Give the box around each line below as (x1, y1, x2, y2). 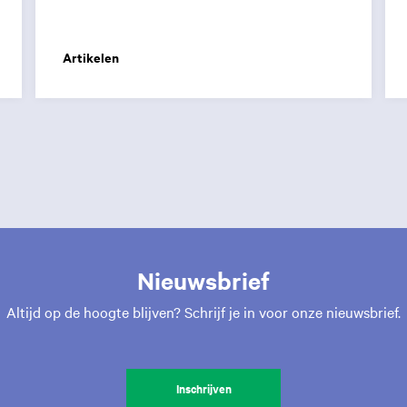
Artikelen (63, 47, 119, 67)
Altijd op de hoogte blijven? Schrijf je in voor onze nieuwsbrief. (6, 301, 401, 322)
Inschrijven (175, 379, 232, 397)
